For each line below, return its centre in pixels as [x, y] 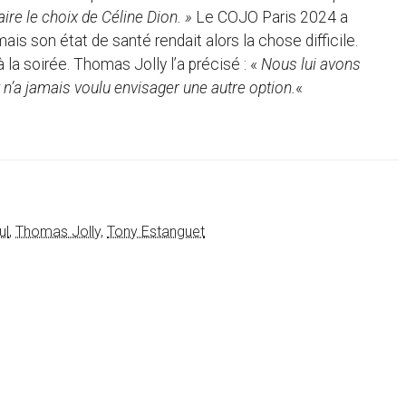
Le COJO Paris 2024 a [272, 17]
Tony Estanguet [156, 232]
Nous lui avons [311, 64]
